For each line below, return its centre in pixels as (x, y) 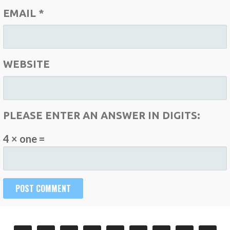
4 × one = (24, 138)
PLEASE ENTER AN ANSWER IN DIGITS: (102, 115)
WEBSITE (27, 64)
